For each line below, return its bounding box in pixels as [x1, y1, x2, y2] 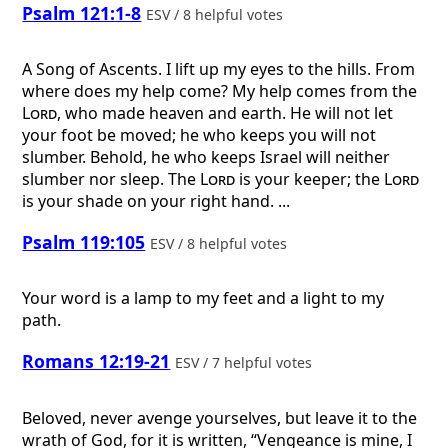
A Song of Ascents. [22, 58, 167, 81]
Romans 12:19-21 [22, 348, 171, 373]
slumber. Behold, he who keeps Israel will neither [22, 146, 391, 169]
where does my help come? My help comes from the [22, 80, 418, 103]
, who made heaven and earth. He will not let [57, 102, 394, 125]
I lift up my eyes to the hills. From [166, 58, 416, 81]
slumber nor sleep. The [22, 168, 201, 191]
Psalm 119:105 [22, 229, 146, 254]
